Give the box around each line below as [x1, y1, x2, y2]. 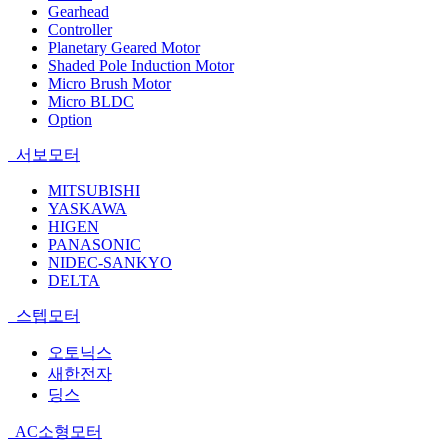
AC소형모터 [12, 423, 102, 441]
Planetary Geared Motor [48, 39, 200, 57]
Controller [48, 21, 112, 39]
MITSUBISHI [48, 182, 140, 200]
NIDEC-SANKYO [48, 254, 172, 272]
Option [48, 111, 92, 129]
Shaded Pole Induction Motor [48, 57, 234, 75]
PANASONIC [48, 236, 141, 254]
